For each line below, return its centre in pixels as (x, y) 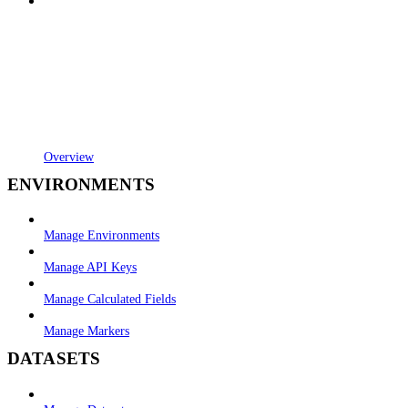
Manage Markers (87, 331)
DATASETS (54, 358)
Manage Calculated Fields (110, 299)
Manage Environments (102, 235)
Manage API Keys (90, 267)
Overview (69, 156)
